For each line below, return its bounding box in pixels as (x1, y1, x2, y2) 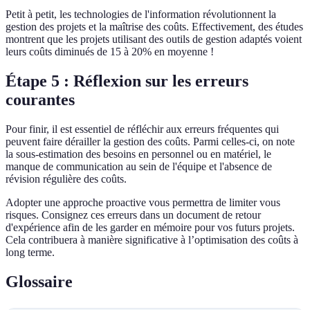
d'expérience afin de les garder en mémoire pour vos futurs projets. (6, 221, 295, 234)
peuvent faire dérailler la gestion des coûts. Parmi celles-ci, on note (6, 136, 295, 148)
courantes (6, 91, 75, 109)
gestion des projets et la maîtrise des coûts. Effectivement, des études (6, 21, 303, 33)
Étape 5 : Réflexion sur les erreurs (6, 72, 248, 91)
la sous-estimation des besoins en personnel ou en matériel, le (6, 148, 271, 161)
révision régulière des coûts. (6, 173, 127, 185)
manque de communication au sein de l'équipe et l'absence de (6, 161, 272, 173)
